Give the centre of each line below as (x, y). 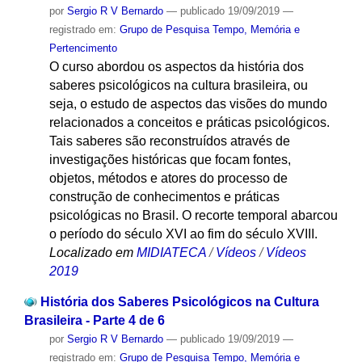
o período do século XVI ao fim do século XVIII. (183, 234)
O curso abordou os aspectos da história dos (176, 66)
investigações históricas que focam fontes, (170, 159)
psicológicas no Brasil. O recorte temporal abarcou (193, 215)
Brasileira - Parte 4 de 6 (94, 321)
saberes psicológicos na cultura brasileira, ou (178, 85)
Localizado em (91, 252)
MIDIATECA (171, 252)
